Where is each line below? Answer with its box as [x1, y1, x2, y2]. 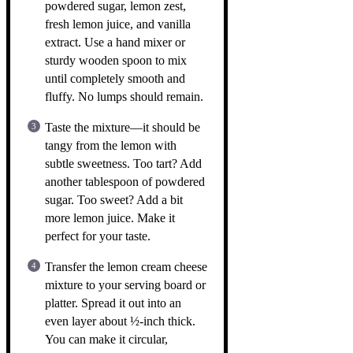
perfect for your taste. [45, 229, 150, 243]
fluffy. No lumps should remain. [45, 89, 203, 103]
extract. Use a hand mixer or [45, 35, 185, 49]
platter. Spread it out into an [45, 295, 181, 310]
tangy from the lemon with [45, 138, 176, 152]
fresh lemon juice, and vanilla [45, 17, 191, 31]
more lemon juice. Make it [45, 210, 175, 225]
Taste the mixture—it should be [45, 120, 200, 134]
